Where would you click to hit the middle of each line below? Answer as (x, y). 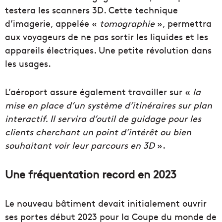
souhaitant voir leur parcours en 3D (80, 145)
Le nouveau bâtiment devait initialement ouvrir (106, 203)
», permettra (183, 23)
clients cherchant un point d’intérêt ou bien (98, 132)
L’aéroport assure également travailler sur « (99, 91)
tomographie (127, 23)
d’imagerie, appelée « (52, 23)
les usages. (28, 63)
